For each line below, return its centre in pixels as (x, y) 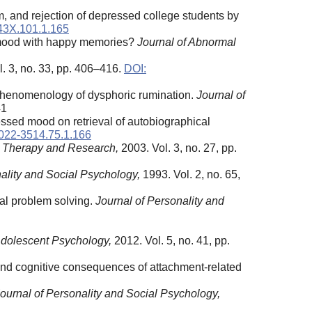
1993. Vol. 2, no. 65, (190, 174)
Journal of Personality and (160, 201)
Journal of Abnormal (187, 42)
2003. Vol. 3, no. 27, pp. (178, 148)
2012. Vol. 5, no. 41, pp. (171, 240)
